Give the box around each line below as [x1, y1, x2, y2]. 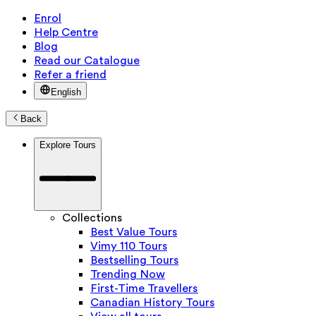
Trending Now [90, 268, 165, 281]
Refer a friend [34, 68, 107, 81]
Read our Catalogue [34, 54, 140, 67]
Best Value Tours [90, 226, 177, 239]
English [51, 87, 81, 97]
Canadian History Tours [90, 296, 214, 310]
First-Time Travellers [90, 282, 198, 296]
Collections [62, 212, 122, 225]
